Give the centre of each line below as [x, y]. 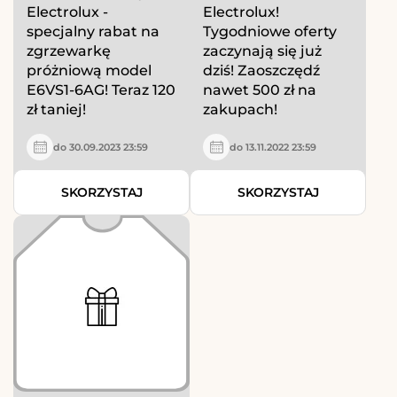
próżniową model [89, 71]
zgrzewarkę [69, 51]
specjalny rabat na [93, 32]
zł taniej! [56, 110]
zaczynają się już [262, 51]
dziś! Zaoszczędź [261, 71]
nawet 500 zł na [260, 90]
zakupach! [240, 110]
